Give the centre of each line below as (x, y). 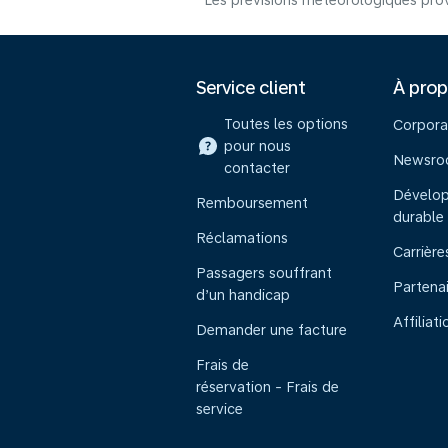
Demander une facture (271, 330)
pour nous (257, 146)
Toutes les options (286, 124)
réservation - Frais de (267, 387)
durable (418, 217)
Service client (251, 87)
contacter (257, 168)
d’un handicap (243, 295)
